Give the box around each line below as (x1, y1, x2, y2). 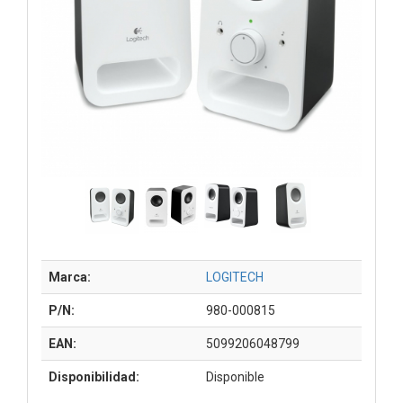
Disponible (206, 369, 264, 384)
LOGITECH (206, 269, 264, 284)
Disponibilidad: (49, 369, 139, 384)
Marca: (49, 269, 91, 284)
